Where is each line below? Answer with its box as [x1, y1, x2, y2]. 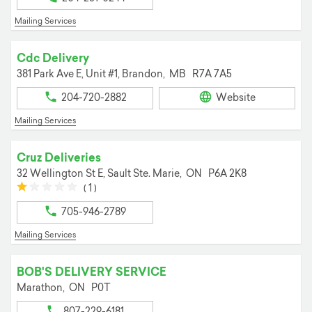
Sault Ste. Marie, [107, 167, 184, 180]
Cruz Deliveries [17, 150, 101, 164]
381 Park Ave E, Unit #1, [17, 68, 122, 80]
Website [216, 92, 256, 104]
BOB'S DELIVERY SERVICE [17, 264, 166, 279]
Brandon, [122, 68, 167, 80]
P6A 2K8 [208, 167, 247, 180]
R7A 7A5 [192, 68, 232, 80]
